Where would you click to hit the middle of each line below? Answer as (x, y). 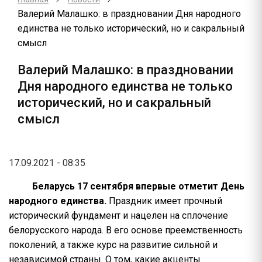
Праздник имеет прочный (166, 201)
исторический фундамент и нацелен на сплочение (118, 216)
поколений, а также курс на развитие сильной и (113, 245)
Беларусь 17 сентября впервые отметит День (138, 186)
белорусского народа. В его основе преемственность (126, 230)
